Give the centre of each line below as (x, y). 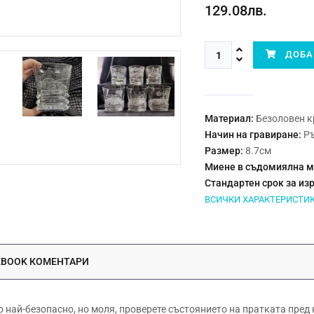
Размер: (224, 151)
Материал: (230, 118)
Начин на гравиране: (253, 135)
